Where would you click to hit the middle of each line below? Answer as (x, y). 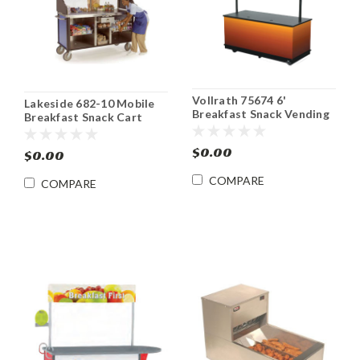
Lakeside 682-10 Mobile (90, 103)
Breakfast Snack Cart (83, 117)
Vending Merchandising (89, 130)
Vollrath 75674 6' (239, 100)
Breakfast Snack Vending (261, 114)
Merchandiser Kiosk (247, 128)
